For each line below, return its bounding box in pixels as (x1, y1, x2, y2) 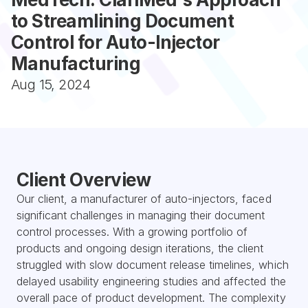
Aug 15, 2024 (11, 76, 90, 93)
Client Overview (16, 169, 151, 190)
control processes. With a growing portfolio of (16, 225, 248, 239)
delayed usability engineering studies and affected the (16, 274, 286, 288)
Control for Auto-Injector (11, 32, 220, 53)
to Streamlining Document (11, 10, 234, 32)
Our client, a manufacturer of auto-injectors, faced (16, 192, 272, 206)
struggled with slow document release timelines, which (16, 258, 289, 272)
